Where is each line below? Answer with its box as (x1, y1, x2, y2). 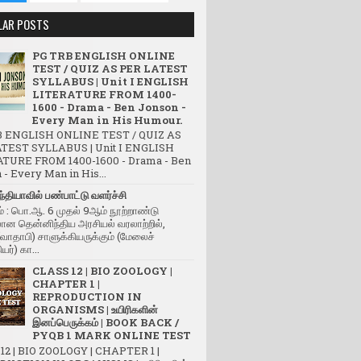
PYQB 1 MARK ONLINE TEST (32, 327, 191, 342)
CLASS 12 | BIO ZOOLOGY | (32, 263, 172, 278)
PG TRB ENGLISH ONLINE (32, 48, 175, 63)
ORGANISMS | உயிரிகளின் (32, 301, 158, 317)
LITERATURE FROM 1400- (32, 86, 176, 102)
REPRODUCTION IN (32, 288, 142, 304)
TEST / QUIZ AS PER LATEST (32, 60, 188, 76)
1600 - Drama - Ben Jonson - (32, 99, 186, 114)
